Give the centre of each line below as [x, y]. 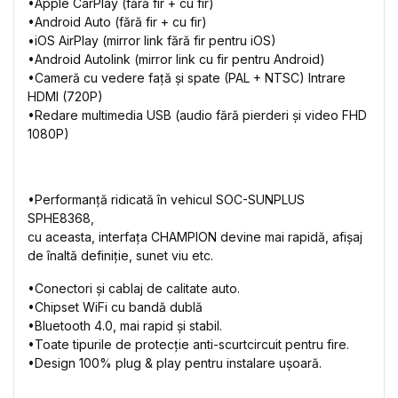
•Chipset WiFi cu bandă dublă [115, 307]
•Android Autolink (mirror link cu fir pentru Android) [176, 59]
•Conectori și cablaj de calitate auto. [134, 288]
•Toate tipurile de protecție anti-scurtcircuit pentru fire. [188, 344]
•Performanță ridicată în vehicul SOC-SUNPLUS [166, 199]
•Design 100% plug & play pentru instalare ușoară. [175, 363]
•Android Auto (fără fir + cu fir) [117, 22]
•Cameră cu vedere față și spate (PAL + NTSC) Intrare [187, 78]
